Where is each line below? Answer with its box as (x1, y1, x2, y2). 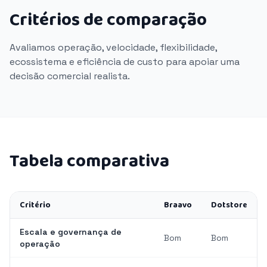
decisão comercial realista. (10, 70, 130, 82)
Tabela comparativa (10, 147, 169, 176)
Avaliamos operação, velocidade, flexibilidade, (10, 41, 217, 54)
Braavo (164, 198, 192, 212)
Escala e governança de (20, 226, 122, 237)
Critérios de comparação (10, 6, 207, 35)
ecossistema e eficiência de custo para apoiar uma (10, 55, 240, 68)
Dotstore (211, 198, 247, 212)
